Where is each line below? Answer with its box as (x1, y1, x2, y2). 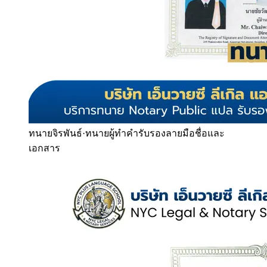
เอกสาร (29, 143, 60, 153)
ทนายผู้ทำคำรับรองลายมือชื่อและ (85, 128, 225, 138)
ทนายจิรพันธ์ (29, 128, 82, 138)
